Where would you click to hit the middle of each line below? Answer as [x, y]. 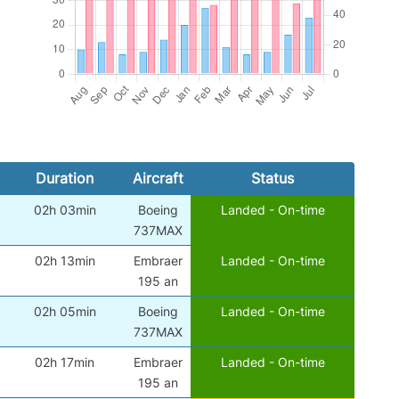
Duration [64, 178]
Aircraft [158, 178]
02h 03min [65, 209]
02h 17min [65, 362]
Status [272, 178]
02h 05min [65, 311]
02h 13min [65, 260]
